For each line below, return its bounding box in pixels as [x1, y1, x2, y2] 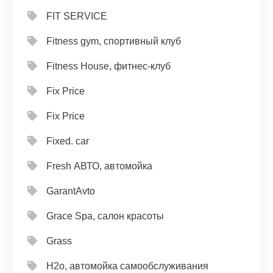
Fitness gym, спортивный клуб [46, 36, 181, 46]
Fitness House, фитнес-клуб [46, 61, 171, 71]
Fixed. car [46, 136, 89, 146]
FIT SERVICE [46, 11, 107, 21]
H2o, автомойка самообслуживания [46, 261, 208, 271]
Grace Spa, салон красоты [46, 211, 164, 221]
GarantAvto [46, 186, 95, 196]
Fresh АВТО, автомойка [46, 161, 152, 171]
